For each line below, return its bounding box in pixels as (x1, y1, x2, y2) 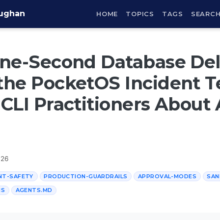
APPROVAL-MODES (137, 172, 197, 180)
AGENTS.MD (15, 187, 53, 194)
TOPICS (126, 10, 154, 18)
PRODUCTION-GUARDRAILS (44, 172, 128, 180)
